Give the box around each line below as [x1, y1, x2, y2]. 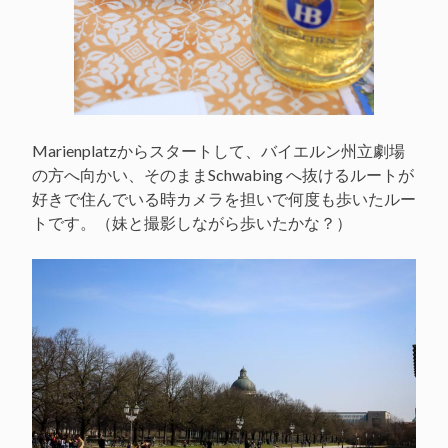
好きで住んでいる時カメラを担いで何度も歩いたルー [32, 189, 416, 209]
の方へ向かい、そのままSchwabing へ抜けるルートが [32, 165, 414, 185]
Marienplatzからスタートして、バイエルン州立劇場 [32, 141, 405, 161]
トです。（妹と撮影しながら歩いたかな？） [32, 213, 352, 233]
